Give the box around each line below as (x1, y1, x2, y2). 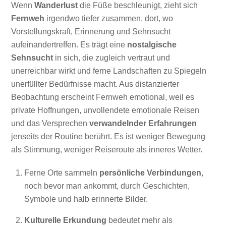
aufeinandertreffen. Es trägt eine (11, 40, 128, 49)
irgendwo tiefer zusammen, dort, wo (44, 14, 174, 23)
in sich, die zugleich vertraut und (53, 53, 171, 62)
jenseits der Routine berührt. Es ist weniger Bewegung (11, 132, 206, 141)
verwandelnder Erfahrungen (89, 119, 197, 128)
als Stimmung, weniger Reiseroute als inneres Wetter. (11, 145, 203, 154)
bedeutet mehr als (106, 216, 173, 225)
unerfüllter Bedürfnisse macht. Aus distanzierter (11, 79, 180, 88)
